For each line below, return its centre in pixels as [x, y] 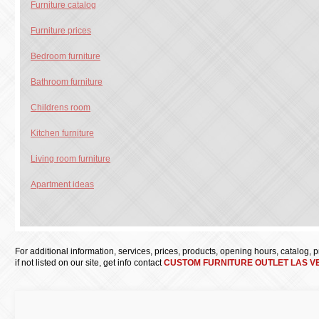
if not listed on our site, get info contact [89, 263]
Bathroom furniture [67, 82]
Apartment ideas [62, 184]
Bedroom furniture [66, 56]
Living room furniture [70, 159]
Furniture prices [61, 31]
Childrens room [61, 108]
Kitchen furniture [62, 133]
